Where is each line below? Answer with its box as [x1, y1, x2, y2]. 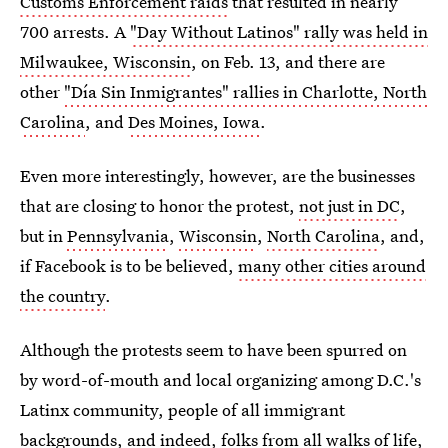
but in [20, 224, 67, 247]
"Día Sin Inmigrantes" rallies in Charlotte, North [64, 80, 427, 103]
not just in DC [299, 194, 400, 217]
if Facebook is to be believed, [20, 254, 238, 277]
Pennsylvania [67, 224, 169, 247]
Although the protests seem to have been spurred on [20, 338, 407, 361]
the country [20, 284, 105, 307]
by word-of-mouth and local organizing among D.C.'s [20, 368, 421, 391]
